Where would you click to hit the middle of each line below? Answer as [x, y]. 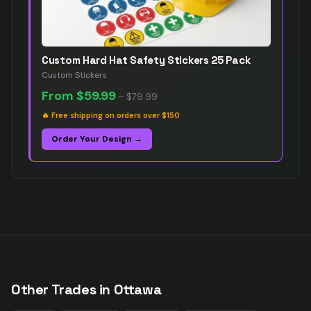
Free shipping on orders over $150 [116, 115]
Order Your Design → [97, 139]
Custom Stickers [74, 75]
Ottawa [137, 289]
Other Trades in [62, 289]
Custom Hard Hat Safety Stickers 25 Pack [146, 60]
